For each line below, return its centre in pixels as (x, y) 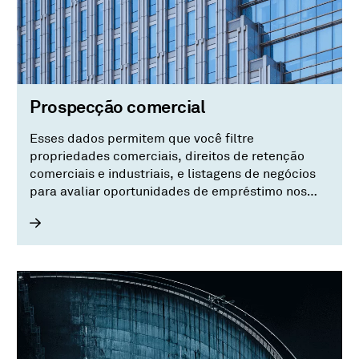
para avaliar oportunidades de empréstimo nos (169, 192)
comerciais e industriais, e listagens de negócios (104, 174)
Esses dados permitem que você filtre (142, 139)
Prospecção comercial (118, 107)
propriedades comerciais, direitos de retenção (167, 157)
